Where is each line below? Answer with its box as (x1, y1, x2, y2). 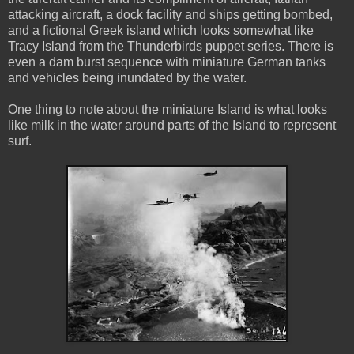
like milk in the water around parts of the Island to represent (8, 118, 336, 132)
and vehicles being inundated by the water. (8, 70, 247, 85)
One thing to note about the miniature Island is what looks (8, 102, 327, 116)
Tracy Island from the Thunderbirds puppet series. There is (8, 39, 333, 53)
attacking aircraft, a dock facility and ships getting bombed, (8, 7, 333, 21)
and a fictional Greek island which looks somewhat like (8, 23, 314, 37)
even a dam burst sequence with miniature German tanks (8, 55, 326, 69)
